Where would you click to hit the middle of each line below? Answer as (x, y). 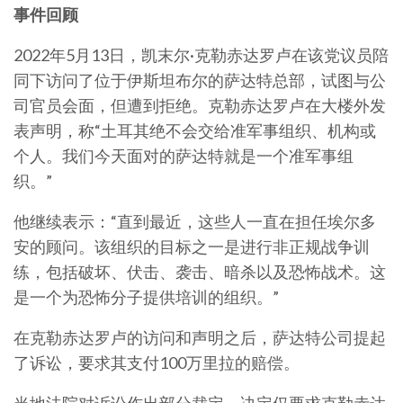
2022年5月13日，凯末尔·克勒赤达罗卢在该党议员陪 (201, 55)
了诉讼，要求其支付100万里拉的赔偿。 (157, 363)
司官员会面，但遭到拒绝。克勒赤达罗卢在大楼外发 (200, 105)
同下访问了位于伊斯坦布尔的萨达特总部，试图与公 (200, 80)
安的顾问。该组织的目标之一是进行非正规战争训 (192, 246)
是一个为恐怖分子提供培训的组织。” (146, 297)
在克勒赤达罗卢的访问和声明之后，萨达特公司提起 (200, 337)
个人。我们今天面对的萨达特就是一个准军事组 (184, 156)
